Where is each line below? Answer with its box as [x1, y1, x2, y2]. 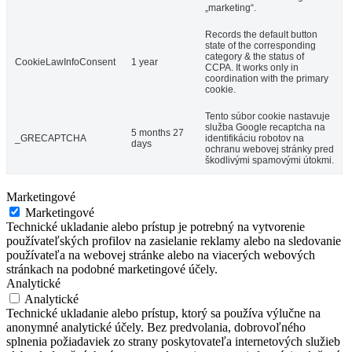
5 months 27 [131, 127, 184, 139]
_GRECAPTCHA [15, 133, 86, 145]
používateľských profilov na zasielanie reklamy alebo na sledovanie [6, 234, 341, 248]
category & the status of [205, 51, 304, 63]
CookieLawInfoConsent [15, 57, 115, 68]
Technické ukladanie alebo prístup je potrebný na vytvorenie [6, 220, 305, 234]
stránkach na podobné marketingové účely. [6, 262, 218, 277]
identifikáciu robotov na [205, 133, 304, 145]
